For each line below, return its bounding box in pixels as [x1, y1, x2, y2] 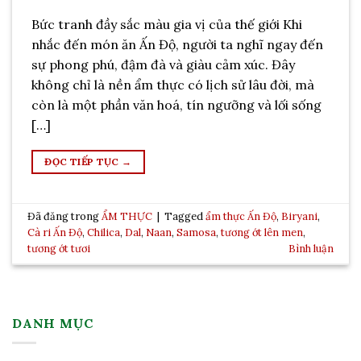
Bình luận [288, 242, 334, 256]
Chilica [87, 226, 121, 240]
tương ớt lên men [221, 226, 304, 240]
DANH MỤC [12, 314, 93, 331]
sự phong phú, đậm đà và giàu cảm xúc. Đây [31, 56, 295, 73]
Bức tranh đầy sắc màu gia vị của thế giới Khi [31, 15, 302, 32]
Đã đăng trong [27, 210, 102, 224]
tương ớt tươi [27, 242, 91, 256]
